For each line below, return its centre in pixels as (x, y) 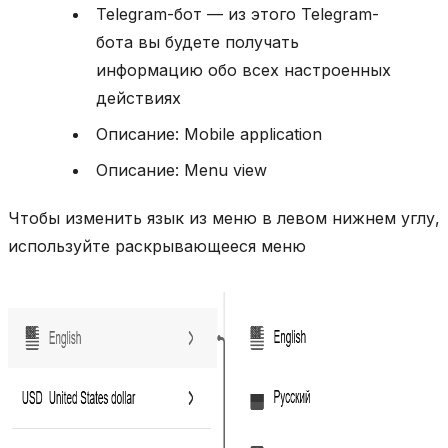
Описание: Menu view (181, 169)
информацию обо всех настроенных (243, 69)
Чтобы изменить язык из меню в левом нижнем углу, (224, 217)
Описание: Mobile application (209, 133)
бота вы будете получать (197, 41)
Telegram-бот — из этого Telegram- (237, 13)
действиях (138, 97)
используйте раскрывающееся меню (157, 245)
